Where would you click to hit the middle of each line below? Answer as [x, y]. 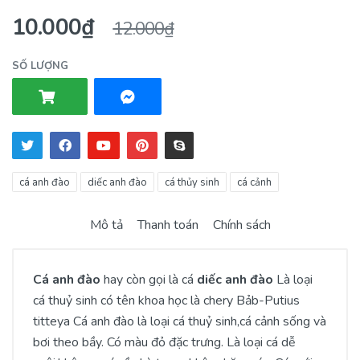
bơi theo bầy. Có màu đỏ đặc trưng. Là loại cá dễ [164, 342]
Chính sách [241, 225]
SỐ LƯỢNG [40, 66]
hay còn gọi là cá [147, 280]
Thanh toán [168, 225]
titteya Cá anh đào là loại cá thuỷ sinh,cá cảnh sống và [180, 321]
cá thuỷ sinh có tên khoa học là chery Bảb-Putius [166, 301]
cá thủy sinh [192, 182]
